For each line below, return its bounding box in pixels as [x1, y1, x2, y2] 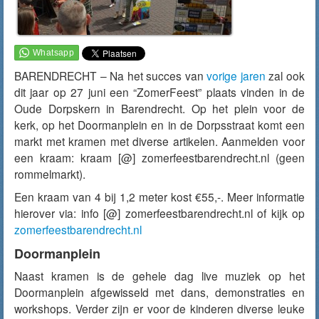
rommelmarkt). [14, 166, 85, 182]
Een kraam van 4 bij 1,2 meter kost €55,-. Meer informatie [14, 189, 305, 204]
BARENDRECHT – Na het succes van [14, 68, 207, 83]
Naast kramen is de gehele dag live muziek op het [14, 268, 305, 283]
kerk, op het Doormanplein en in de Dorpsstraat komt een [14, 117, 305, 132]
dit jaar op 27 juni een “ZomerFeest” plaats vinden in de [14, 84, 305, 100]
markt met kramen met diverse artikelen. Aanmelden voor [14, 133, 305, 149]
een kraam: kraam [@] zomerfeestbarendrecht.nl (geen [14, 150, 305, 165]
